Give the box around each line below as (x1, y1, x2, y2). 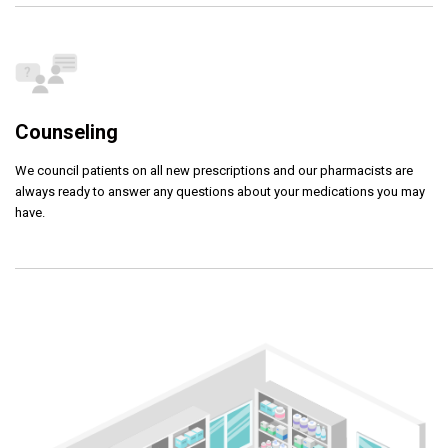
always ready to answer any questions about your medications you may (15, 184, 425, 199)
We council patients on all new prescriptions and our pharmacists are (15, 163, 413, 178)
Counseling (15, 120, 118, 144)
